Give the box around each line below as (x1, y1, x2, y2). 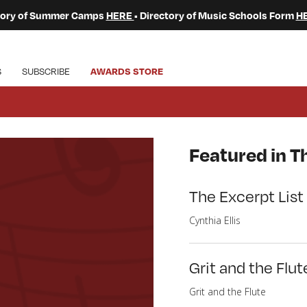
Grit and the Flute (189, 285, 266, 298)
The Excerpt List (189, 184, 304, 206)
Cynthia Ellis (189, 214, 241, 227)
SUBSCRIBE (22, 64, 70, 77)
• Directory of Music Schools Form (134, 9, 296, 21)
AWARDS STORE (90, 65, 163, 77)
